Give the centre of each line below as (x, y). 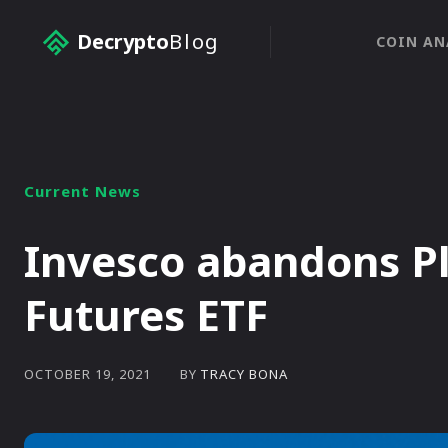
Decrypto (123, 41)
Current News (82, 191)
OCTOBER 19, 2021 (87, 374)
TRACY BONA (244, 373)
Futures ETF (146, 314)
